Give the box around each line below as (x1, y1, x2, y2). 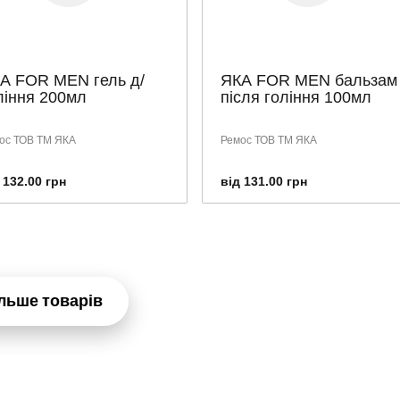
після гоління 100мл (220, 87, 371, 106)
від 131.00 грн (220, 173, 307, 188)
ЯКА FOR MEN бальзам (220, 71, 397, 89)
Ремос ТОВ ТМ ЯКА (220, 133, 317, 146)
